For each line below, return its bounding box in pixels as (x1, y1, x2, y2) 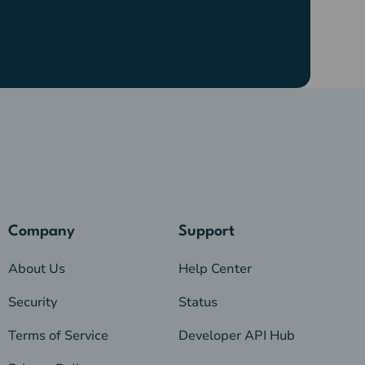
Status (178, 292, 218, 311)
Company (7, 223, 75, 239)
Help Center (178, 259, 253, 278)
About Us (7, 259, 65, 278)
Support (178, 223, 235, 239)
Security (7, 292, 57, 311)
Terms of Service (7, 326, 108, 345)
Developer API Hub (178, 326, 296, 345)
